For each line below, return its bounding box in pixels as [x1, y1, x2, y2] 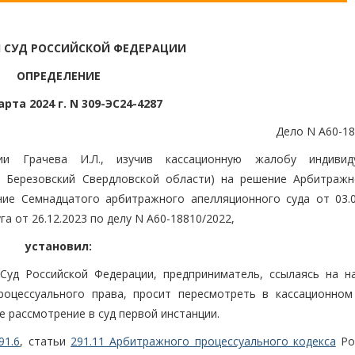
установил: [25, 239, 92, 254]
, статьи [20, 334, 71, 349]
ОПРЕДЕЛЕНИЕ [17, 68, 101, 84]
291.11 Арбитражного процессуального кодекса [70, 334, 336, 349]
